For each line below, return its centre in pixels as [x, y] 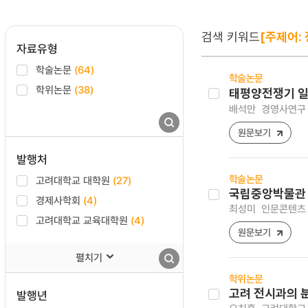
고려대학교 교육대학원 [83, 220]
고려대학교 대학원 [74, 180]
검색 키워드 [231, 36]
